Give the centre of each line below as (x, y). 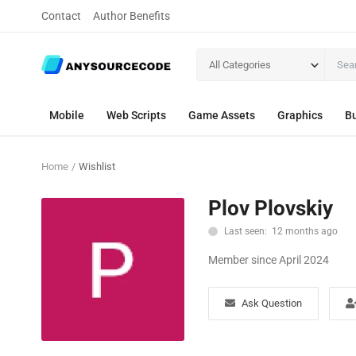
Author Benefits (132, 16)
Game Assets (222, 115)
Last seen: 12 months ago (280, 231)
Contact (61, 16)
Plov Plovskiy (271, 208)
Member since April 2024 (269, 260)
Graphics (300, 115)
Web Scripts (136, 115)
